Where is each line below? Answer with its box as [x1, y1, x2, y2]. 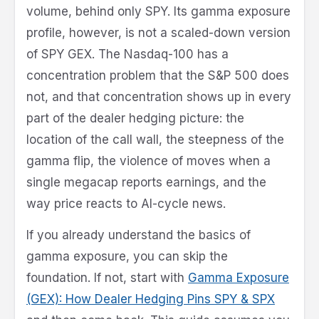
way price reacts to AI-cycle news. [26, 196, 226, 211]
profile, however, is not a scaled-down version [26, 25, 291, 40]
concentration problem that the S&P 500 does [26, 68, 289, 83]
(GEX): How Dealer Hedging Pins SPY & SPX [26, 291, 275, 306]
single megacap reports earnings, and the [26, 174, 266, 189]
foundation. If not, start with [26, 270, 188, 285]
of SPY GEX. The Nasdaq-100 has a [26, 46, 229, 61]
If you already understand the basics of [26, 227, 251, 242]
